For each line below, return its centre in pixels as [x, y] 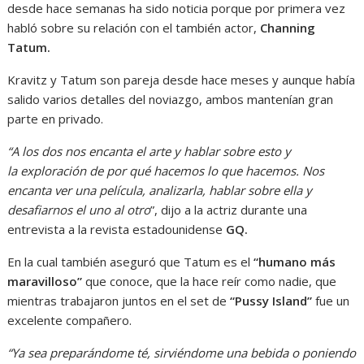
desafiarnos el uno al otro [79, 210]
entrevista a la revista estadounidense [117, 230]
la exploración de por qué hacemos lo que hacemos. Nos [166, 171]
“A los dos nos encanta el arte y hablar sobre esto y [149, 152]
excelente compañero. [70, 321]
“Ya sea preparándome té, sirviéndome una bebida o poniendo [182, 353]
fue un [333, 301]
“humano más [293, 262]
